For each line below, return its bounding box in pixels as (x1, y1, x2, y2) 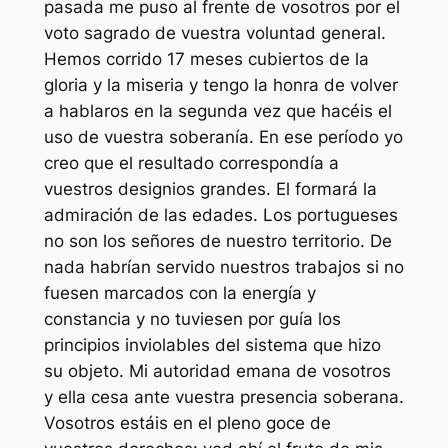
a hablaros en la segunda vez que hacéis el (43, 101, 392, 122)
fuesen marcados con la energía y (43, 283, 316, 304)
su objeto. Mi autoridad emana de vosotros (43, 361, 391, 382)
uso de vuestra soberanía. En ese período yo (43, 127, 403, 148)
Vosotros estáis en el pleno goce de (43, 413, 331, 434)
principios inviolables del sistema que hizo (43, 335, 381, 356)
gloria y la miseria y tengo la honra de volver (43, 75, 398, 96)
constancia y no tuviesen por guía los (43, 309, 341, 330)
